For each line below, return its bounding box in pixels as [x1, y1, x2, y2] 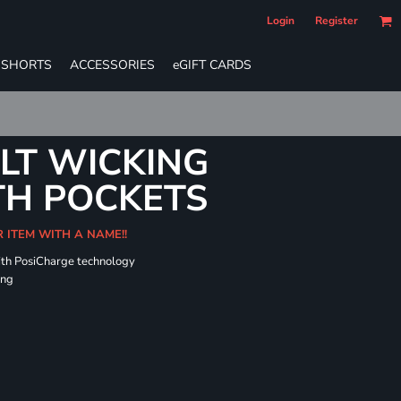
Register [315, 13, 358, 28]
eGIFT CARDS [173, 55, 252, 73]
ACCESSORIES [70, 55, 155, 73]
